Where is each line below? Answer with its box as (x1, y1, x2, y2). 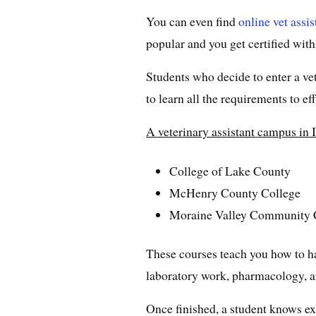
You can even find (146, 13, 238, 30)
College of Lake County (169, 162, 291, 179)
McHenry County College (169, 183, 301, 201)
